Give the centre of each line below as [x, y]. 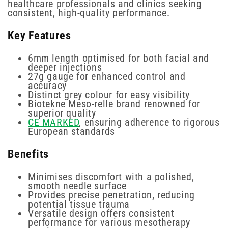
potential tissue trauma [79, 204]
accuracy [47, 85]
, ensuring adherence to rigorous [149, 122]
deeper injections [65, 67]
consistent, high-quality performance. [89, 12]
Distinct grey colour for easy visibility [109, 94]
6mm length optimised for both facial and [119, 58]
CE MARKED [54, 122]
